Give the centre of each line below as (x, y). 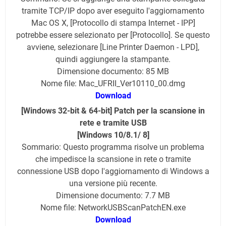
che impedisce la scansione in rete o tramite (113, 159)
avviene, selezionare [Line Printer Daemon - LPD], (113, 47)
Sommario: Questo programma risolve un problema (113, 147)
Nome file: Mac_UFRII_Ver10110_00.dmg (113, 84)
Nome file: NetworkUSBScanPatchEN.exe (113, 208)
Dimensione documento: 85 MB (113, 72)
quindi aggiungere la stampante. (113, 60)
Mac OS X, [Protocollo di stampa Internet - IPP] (113, 23)
